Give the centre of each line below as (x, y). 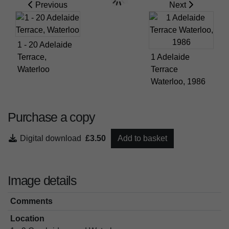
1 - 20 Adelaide (45, 44)
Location (27, 219)
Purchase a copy (51, 117)
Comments (31, 201)
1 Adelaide (170, 57)
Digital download (53, 138)
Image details (42, 180)
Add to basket (142, 138)
